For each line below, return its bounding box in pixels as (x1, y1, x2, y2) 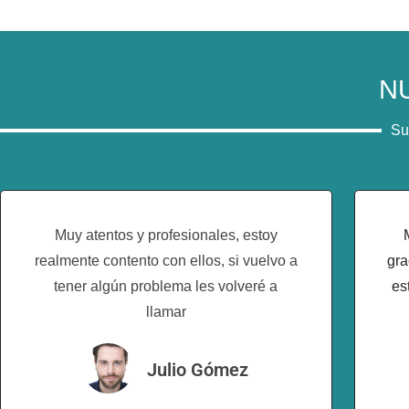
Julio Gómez (147, 358, 249, 381)
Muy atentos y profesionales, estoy (54, 226, 278, 243)
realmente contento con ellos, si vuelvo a (34, 252, 298, 268)
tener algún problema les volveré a (54, 278, 278, 294)
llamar (145, 303, 186, 320)
